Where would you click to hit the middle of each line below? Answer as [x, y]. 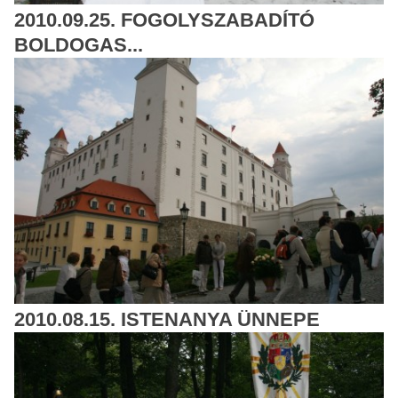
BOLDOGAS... [79, 44]
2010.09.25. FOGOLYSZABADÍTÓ [164, 20]
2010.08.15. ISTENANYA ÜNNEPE [167, 319]
